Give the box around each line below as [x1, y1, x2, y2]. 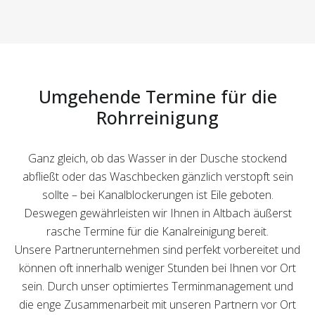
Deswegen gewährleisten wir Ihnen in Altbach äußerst [23, 205, 292, 221]
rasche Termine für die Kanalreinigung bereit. [46, 224, 269, 240]
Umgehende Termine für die [38, 84, 277, 109]
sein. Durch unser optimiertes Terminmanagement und [22, 278, 293, 295]
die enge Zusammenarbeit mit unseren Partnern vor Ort [19, 297, 296, 313]
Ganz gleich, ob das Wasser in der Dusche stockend [28, 150, 287, 167]
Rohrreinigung [96, 105, 219, 130]
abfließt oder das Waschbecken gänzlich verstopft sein [22, 169, 293, 185]
